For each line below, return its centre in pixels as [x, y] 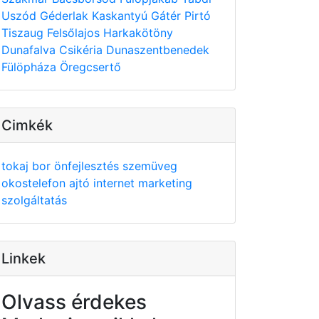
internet [116, 183]
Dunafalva [30, 50]
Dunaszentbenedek [158, 50]
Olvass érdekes [74, 302]
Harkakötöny [138, 33]
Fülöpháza [31, 67]
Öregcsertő [90, 67]
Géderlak [66, 16]
